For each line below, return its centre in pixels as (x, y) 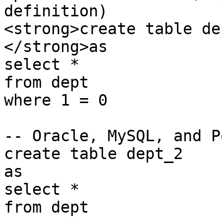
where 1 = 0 (56, 100)
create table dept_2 (93, 154)
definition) (56, 11)
